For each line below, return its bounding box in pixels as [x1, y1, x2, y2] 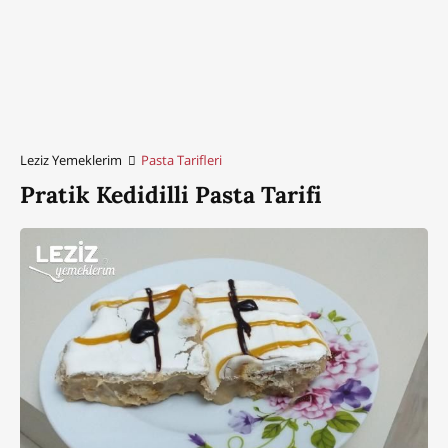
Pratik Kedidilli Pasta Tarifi [20, 179, 322, 209]
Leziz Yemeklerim [20, 150, 122, 169]
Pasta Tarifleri [141, 150, 223, 169]
